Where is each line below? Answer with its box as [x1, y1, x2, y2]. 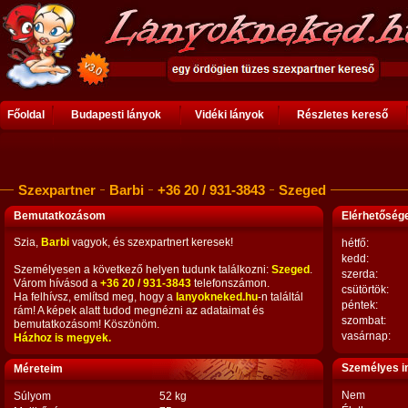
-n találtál [258, 291, 303, 303]
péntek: [342, 299, 378, 311]
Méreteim [14, 362, 63, 375]
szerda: [342, 268, 378, 280]
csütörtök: [342, 283, 389, 296]
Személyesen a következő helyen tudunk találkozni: [14, 263, 271, 276]
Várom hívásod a [14, 277, 100, 290]
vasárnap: [342, 330, 391, 342]
